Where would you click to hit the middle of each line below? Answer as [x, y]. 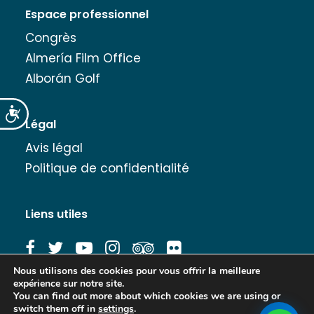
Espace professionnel [87, 14]
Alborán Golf [63, 78]
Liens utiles [56, 214]
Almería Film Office [83, 58]
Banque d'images [75, 295]
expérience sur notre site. [69, 284]
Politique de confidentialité [107, 168]
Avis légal [54, 148]
